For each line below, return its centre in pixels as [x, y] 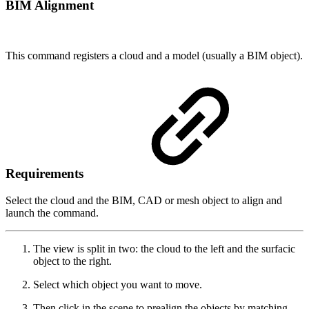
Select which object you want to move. [118, 284]
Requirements [46, 174]
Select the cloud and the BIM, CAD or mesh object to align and [144, 200]
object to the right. [72, 261]
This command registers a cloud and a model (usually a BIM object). [154, 55]
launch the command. [52, 212]
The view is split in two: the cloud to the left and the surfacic [164, 248]
